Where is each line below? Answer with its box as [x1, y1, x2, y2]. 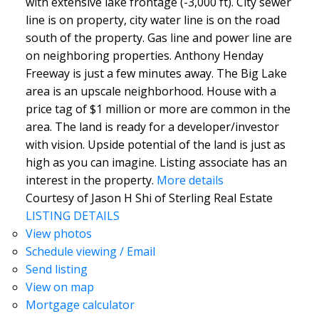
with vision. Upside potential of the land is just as [25, 137, 286, 153]
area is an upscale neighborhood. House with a [25, 83, 276, 100]
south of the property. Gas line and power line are [25, 30, 292, 46]
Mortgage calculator [25, 297, 135, 313]
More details [156, 172, 224, 189]
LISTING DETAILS [25, 208, 120, 224]
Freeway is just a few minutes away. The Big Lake [25, 66, 287, 82]
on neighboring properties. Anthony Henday [25, 48, 263, 64]
